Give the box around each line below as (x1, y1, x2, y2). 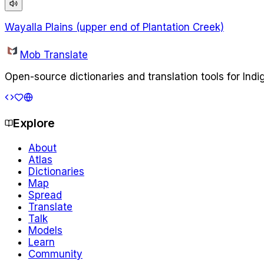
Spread (28, 189, 62, 201)
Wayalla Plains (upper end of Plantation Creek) (5, 21, 224, 33)
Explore (13, 115, 55, 130)
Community (28, 247, 82, 260)
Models (28, 224, 62, 236)
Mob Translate (20, 48, 88, 61)
